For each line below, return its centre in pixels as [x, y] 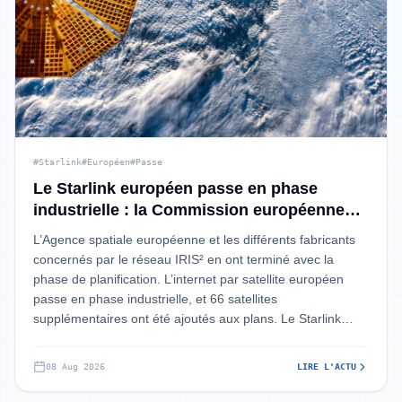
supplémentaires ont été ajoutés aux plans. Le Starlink [187, 319]
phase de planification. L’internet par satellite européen [188, 279]
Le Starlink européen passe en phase [175, 188]
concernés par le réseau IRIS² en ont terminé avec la [184, 259]
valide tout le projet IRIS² [128, 232]
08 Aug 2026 [75, 367]
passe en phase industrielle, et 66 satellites [155, 299]
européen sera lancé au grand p [125, 338]
